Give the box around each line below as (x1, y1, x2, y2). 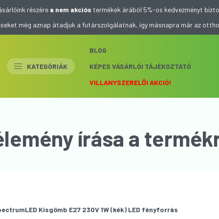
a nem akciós (50, 5, 91, 14)
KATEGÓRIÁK (27, 62, 67, 70)
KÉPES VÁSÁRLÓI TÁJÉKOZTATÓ (89, 62, 191, 70)
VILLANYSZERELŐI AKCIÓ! (89, 78, 172, 87)
